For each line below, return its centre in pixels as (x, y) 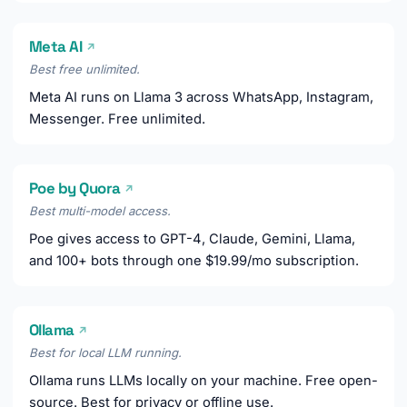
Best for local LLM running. (105, 353)
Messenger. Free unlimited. (117, 119)
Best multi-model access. (100, 211)
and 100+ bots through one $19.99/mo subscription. (194, 261)
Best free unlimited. (84, 69)
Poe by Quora (77, 189)
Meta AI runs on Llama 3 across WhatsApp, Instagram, (201, 98)
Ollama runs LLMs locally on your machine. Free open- (203, 381)
